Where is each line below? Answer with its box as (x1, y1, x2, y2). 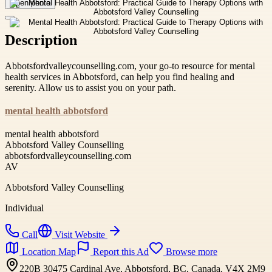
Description (5, 32, 77, 48)
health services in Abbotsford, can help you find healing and (5, 71, 234, 82)
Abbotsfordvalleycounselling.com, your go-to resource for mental (5, 60, 255, 71)
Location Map (19, 246, 76, 257)
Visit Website (52, 229, 107, 240)
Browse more (163, 246, 217, 257)
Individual (5, 202, 44, 213)
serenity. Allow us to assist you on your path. (5, 82, 176, 93)
